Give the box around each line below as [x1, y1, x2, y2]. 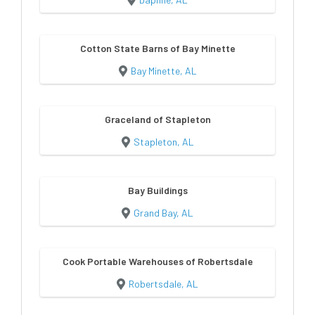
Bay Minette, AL [130, 64, 197, 77]
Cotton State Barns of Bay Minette [79, 41, 236, 54]
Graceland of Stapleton [104, 112, 211, 125]
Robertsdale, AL [129, 277, 198, 290]
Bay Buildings [127, 184, 188, 196]
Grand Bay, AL [134, 206, 193, 219]
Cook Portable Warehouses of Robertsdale [62, 255, 253, 267]
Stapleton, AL [133, 135, 194, 148]
